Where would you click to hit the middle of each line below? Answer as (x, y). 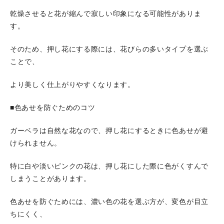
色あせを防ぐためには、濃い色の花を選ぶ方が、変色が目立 (109, 202)
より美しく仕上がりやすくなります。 (72, 85)
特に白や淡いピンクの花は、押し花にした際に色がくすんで (109, 166)
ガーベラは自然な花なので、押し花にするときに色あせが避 (109, 131)
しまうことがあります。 (50, 179)
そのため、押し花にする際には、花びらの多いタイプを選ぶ (109, 49)
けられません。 (36, 143)
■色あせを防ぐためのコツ (53, 108)
